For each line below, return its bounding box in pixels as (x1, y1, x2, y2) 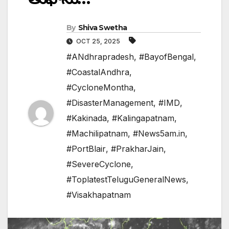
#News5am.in (133, 128, 185, 139)
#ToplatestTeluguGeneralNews (66, 174, 186, 185)
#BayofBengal (139, 52, 194, 62)
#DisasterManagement (66, 98, 153, 108)
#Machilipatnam (66, 128, 128, 139)
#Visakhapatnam (66, 190, 131, 200)
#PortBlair (66, 144, 106, 154)
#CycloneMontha (66, 82, 133, 93)
